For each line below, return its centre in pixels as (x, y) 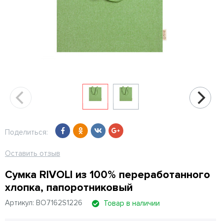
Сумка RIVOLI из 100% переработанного (108, 175)
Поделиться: (26, 132)
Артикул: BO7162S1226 (44, 203)
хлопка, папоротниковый (69, 188)
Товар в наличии (132, 203)
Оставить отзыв (33, 153)
